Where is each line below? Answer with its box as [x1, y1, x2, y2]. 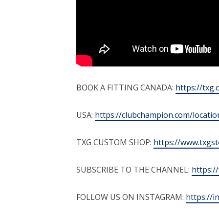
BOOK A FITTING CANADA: [76, 82, 176, 93]
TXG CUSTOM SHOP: [76, 137, 154, 148]
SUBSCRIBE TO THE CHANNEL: [76, 164, 192, 175]
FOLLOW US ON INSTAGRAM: [76, 192, 186, 203]
